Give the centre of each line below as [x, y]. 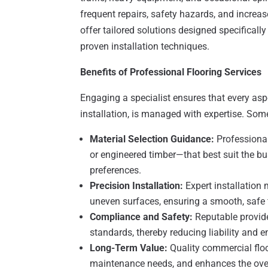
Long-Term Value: [129, 248]
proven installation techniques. [145, 47]
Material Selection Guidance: [152, 139]
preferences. [116, 170]
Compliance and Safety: [141, 217]
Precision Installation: [137, 186]
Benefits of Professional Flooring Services [171, 72]
